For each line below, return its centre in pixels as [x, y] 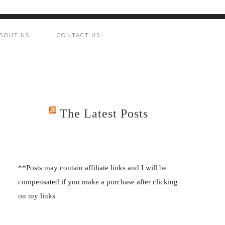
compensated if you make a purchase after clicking [98, 182]
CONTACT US [79, 35]
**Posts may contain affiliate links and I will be [92, 168]
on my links [37, 196]
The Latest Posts [104, 114]
